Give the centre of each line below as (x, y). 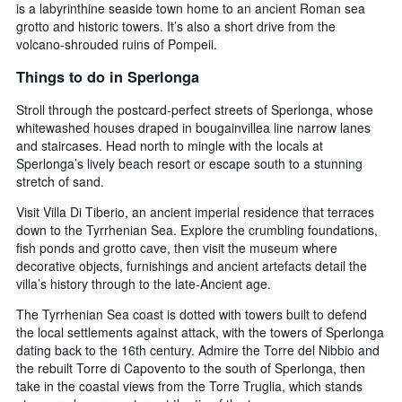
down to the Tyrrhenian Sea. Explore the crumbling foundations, (197, 229)
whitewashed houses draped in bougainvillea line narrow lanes (193, 127)
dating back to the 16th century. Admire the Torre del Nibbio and (198, 350)
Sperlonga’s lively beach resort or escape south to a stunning (189, 163)
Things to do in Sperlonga (108, 76)
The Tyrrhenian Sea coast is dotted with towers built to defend (192, 314)
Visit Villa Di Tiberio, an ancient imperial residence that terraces (195, 211)
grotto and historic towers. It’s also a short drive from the (176, 26)
